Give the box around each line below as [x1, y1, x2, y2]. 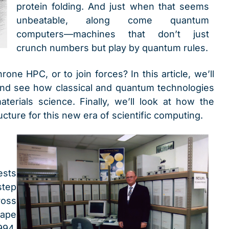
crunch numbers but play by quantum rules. [16, 42, 208, 53]
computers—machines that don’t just [16, 28, 210, 39]
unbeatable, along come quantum [16, 14, 210, 26]
